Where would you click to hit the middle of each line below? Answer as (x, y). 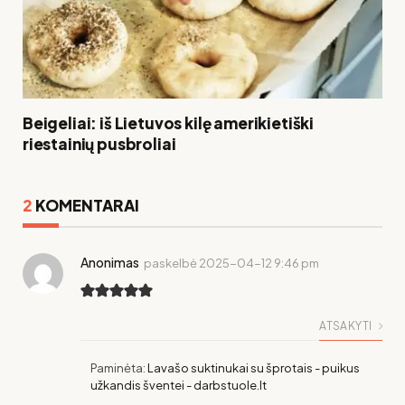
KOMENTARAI (86, 205)
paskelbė (170, 263)
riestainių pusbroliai (99, 143)
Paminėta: (119, 367)
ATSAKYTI (347, 325)
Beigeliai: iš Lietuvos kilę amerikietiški (169, 122)
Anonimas (110, 262)
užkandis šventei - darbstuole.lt (179, 385)
